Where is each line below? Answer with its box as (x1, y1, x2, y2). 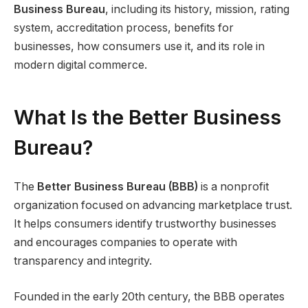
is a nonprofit (198, 180, 269, 194)
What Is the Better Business (14, 104, 281, 130)
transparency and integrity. (14, 254, 152, 268)
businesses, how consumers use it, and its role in (14, 40, 265, 54)
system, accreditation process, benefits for (14, 21, 234, 35)
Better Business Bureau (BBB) (37, 180, 198, 194)
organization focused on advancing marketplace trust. (14, 199, 292, 212)
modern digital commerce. (14, 58, 147, 72)
